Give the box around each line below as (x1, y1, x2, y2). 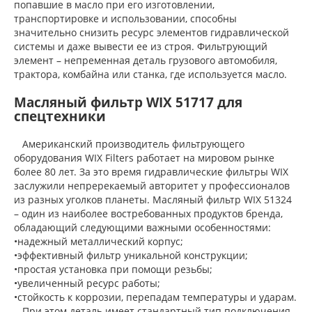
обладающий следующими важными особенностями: (14, 220, 271, 234)
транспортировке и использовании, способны (14, 11, 237, 25)
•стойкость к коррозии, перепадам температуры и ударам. (14, 290, 297, 304)
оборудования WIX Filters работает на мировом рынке (14, 150, 274, 164)
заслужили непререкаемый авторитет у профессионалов (14, 178, 290, 192)
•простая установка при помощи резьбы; (14, 262, 212, 276)
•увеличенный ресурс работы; (14, 276, 160, 290)
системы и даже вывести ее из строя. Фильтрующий (14, 39, 267, 53)
